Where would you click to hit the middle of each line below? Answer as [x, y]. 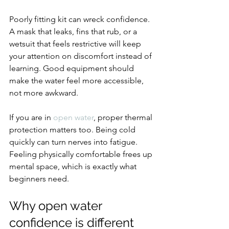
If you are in [31, 117]
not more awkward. [44, 93]
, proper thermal [124, 117]
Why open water [57, 206]
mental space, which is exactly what [74, 166]
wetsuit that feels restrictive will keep [76, 44]
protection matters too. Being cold [73, 130]
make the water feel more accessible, [77, 81]
